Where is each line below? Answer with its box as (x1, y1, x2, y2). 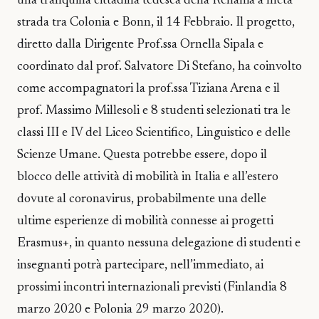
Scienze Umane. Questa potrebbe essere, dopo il (17, 149, 267, 162)
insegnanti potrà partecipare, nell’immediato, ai (17, 259, 263, 272)
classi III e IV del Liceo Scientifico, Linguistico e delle (17, 127, 291, 140)
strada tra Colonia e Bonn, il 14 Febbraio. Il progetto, (17, 16, 295, 29)
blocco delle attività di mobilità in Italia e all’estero (17, 171, 278, 184)
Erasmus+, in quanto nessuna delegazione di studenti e (17, 237, 300, 250)
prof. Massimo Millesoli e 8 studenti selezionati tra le (17, 105, 291, 117)
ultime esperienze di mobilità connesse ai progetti (17, 215, 273, 228)
